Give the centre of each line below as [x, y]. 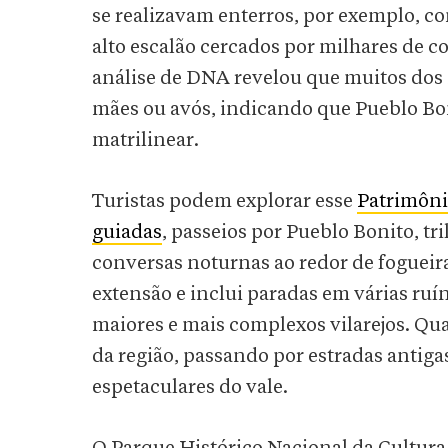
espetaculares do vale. [190, 387]
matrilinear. [145, 140]
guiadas [127, 232]
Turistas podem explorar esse [224, 201]
